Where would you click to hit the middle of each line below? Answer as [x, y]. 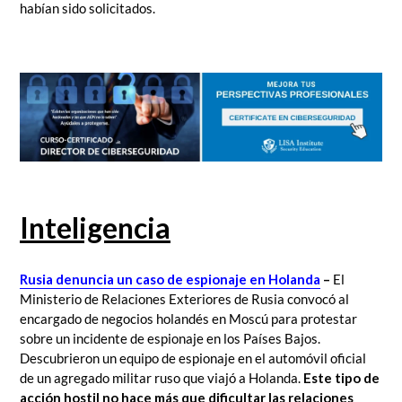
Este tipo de [341, 378]
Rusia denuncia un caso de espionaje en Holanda [170, 280]
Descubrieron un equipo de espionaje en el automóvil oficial [193, 358]
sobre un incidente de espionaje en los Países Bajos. [170, 339]
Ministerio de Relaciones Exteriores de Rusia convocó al [184, 299]
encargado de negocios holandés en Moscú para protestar [188, 319]
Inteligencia [95, 227]
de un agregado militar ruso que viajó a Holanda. [162, 378]
